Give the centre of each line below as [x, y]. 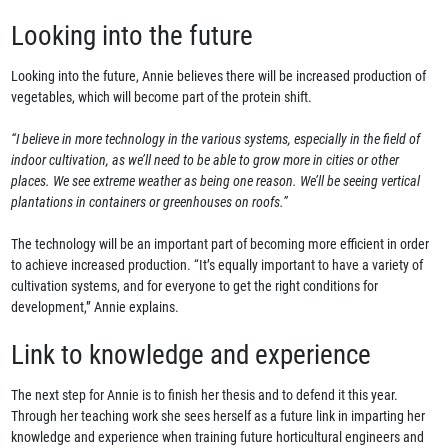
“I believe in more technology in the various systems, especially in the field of [216, 139]
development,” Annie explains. [95, 307]
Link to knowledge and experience [191, 355]
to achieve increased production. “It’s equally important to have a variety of [217, 265]
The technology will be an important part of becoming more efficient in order [220, 244]
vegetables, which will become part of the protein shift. [162, 97]
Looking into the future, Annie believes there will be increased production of [219, 76]
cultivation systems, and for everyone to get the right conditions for [195, 286]
